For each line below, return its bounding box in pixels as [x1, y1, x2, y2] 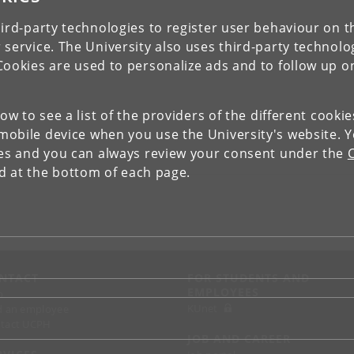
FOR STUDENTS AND [187, 270, 310, 285]
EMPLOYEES [187, 284, 259, 299]
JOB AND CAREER [187, 331, 291, 346]
